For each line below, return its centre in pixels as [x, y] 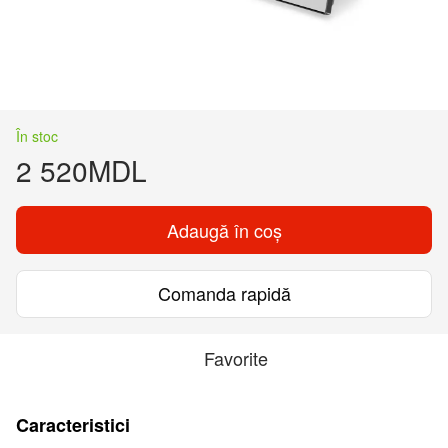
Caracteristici [73, 424]
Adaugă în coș [224, 229]
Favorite [236, 357]
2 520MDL [81, 169]
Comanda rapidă [224, 293]
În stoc [37, 135]
